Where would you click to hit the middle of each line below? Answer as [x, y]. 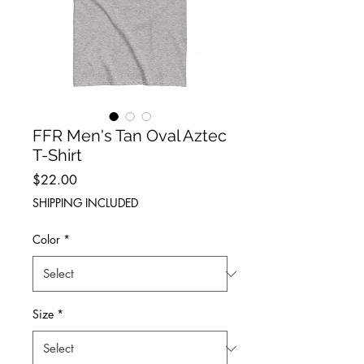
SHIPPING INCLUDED [85, 203]
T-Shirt [57, 156]
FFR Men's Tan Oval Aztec [130, 136]
